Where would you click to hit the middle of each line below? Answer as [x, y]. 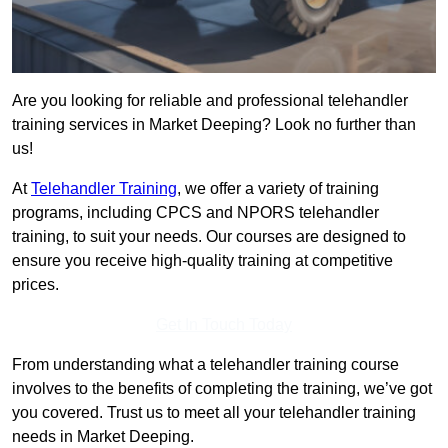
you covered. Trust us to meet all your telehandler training [214, 413]
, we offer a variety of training [278, 189]
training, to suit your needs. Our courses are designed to [209, 237]
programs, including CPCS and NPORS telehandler [195, 213]
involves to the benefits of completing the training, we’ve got [222, 389]
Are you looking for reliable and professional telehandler [210, 101]
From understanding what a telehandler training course [205, 365]
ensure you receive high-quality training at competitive [202, 261]
